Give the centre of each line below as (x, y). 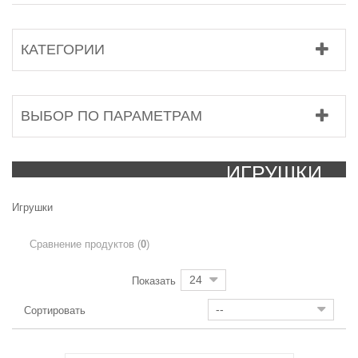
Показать (154, 281)
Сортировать (55, 310)
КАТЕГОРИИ (63, 50)
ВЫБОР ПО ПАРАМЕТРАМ (111, 116)
